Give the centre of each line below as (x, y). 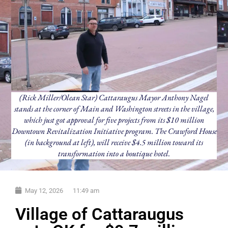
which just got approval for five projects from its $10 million (114, 120)
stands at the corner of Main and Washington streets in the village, (114, 108)
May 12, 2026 (44, 190)
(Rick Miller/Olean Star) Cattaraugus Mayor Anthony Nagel (114, 97)
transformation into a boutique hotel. (114, 153)
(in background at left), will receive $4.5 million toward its (114, 142)
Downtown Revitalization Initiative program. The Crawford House (114, 131)
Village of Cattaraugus (99, 214)
